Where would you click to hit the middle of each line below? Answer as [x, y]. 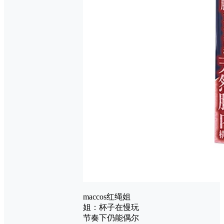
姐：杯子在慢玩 [111, 207]
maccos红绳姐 [107, 197]
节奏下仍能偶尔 [111, 218]
